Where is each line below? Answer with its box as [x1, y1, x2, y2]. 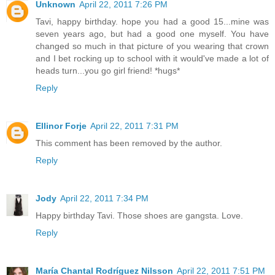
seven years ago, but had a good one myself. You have [36, 28, 269, 39]
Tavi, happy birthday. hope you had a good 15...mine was [36, 16, 269, 26]
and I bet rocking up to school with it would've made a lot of [36, 53, 269, 63]
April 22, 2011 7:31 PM [90, 120, 179, 131]
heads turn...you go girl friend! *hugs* [36, 65, 180, 76]
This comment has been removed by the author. [36, 137, 222, 148]
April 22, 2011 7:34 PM [60, 193, 149, 203]
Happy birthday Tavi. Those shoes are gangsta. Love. [36, 210, 243, 220]
